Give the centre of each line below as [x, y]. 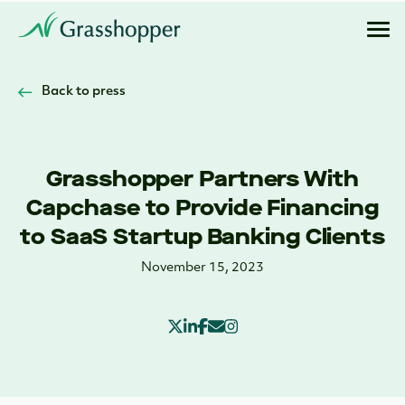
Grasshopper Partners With [202, 179]
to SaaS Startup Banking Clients [202, 237]
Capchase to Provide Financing [202, 208]
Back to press [84, 92]
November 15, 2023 [202, 268]
